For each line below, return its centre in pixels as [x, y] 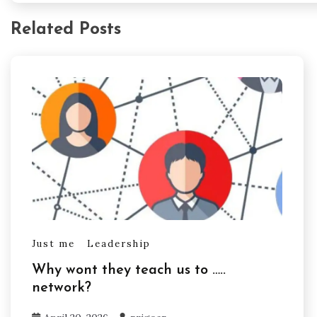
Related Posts [66, 29]
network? [62, 288]
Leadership [119, 244]
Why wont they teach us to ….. [129, 271]
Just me [53, 244]
